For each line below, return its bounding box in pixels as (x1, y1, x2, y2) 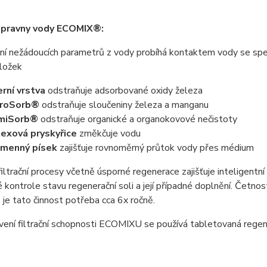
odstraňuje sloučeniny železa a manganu (39, 98, 209, 111)
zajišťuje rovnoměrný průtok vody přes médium (57, 141, 254, 154)
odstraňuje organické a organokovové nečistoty (38, 113, 237, 126)
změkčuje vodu (76, 127, 141, 140)
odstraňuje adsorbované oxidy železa (45, 84, 203, 97)
